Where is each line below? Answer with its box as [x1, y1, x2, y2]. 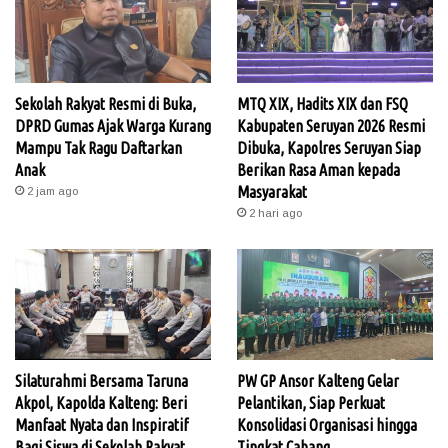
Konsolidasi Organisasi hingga [236, 415, 417, 434]
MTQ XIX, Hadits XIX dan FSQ [236, 94, 408, 113]
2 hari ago [248, 206, 302, 219]
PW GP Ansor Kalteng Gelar [236, 371, 399, 390]
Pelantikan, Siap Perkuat [236, 393, 385, 412]
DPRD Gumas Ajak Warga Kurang [15, 116, 211, 135]
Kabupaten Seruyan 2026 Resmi [236, 116, 425, 135]
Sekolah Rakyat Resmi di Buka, [15, 94, 196, 113]
